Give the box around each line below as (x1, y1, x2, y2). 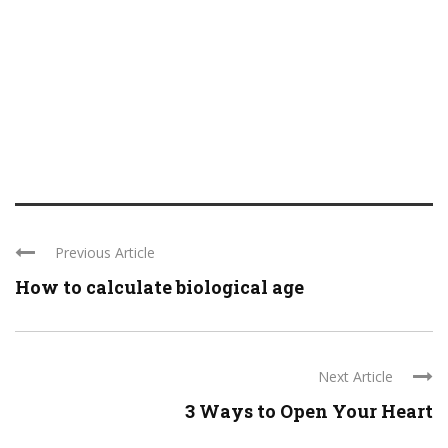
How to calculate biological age (15, 275, 304, 300)
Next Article (318, 367, 393, 387)
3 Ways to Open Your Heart (185, 399, 433, 424)
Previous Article (55, 243, 155, 263)
